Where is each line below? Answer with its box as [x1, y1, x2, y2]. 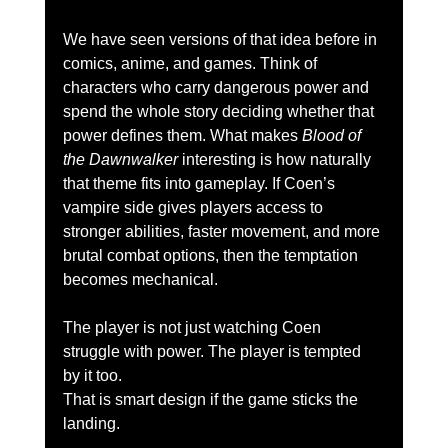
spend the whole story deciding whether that [62, 103, 378, 121]
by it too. [62, 367, 122, 385]
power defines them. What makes [62, 127, 302, 145]
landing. [62, 415, 120, 433]
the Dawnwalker [62, 151, 178, 169]
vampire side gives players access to [62, 199, 327, 217]
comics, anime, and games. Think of [62, 55, 321, 73]
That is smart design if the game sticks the [62, 391, 362, 409]
